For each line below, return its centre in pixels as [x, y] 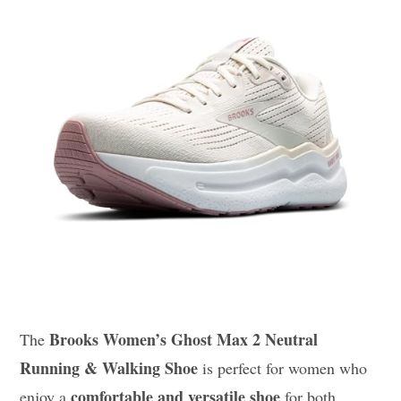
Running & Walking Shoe [109, 368]
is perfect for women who [283, 368]
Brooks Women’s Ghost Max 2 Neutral [184, 340]
